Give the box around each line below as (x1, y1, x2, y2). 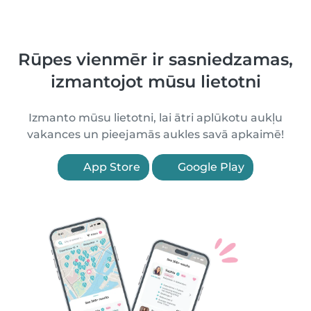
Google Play (175, 160, 244, 174)
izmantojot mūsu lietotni (50, 72, 261, 92)
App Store (81, 160, 140, 174)
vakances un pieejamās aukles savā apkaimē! (27, 128, 284, 141)
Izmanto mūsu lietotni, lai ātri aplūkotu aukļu (28, 111, 283, 124)
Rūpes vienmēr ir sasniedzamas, (18, 49, 293, 69)
